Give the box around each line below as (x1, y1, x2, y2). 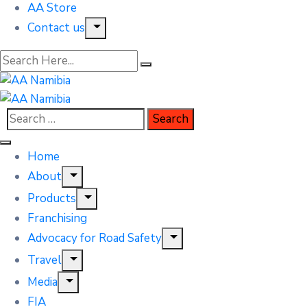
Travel (27, 251, 62, 268)
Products (27, 190, 76, 206)
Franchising (27, 210, 87, 226)
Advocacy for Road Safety (27, 230, 162, 246)
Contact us (27, 19, 85, 36)
